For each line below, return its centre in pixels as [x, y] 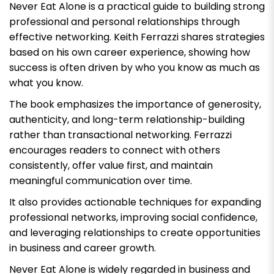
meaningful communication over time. [101, 180]
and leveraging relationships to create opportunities [135, 232]
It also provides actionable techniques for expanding [135, 202]
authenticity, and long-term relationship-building [127, 119]
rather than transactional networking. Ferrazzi [120, 135]
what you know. [46, 83]
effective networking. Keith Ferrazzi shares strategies [137, 37]
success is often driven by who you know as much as [135, 67]
